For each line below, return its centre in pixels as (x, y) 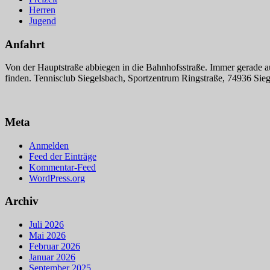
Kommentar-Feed (62, 167)
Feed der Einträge (63, 156)
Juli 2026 (46, 225)
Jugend (42, 20)
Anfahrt (25, 44)
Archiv (22, 201)
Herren (42, 10)
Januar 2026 (52, 257)
